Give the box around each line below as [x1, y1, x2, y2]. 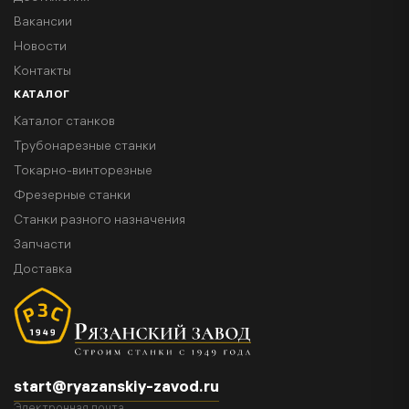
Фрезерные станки [14, 190, 131, 204]
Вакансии [14, 16, 72, 30]
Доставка [14, 264, 72, 278]
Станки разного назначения [14, 215, 185, 228]
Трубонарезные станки [14, 141, 156, 154]
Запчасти [14, 239, 71, 253]
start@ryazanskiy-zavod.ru [14, 380, 219, 396]
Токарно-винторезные [14, 165, 152, 179]
